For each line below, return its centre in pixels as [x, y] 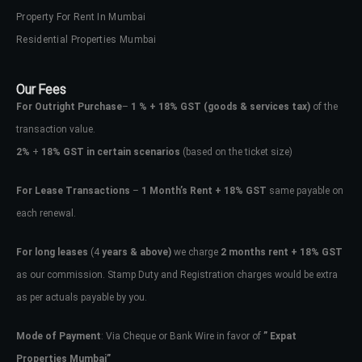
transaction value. [56, 129]
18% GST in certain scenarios [112, 152]
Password [123, 353]
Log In [120, 236]
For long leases [52, 252]
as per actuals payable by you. [82, 297]
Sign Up [227, 265]
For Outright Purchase [69, 106]
